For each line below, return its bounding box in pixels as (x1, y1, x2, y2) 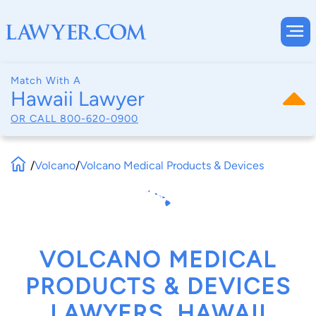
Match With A (11, 74, 81, 87)
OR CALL (11, 111, 60, 125)
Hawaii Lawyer (11, 87, 145, 111)
